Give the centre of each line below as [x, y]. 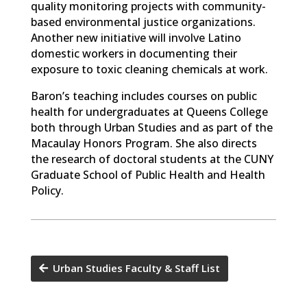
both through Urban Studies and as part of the [151, 127]
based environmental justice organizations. [144, 22]
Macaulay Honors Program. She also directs [144, 143]
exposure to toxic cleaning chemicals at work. [149, 69]
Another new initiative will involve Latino [136, 37]
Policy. [47, 190]
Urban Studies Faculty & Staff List [136, 268]
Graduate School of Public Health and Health [148, 174]
